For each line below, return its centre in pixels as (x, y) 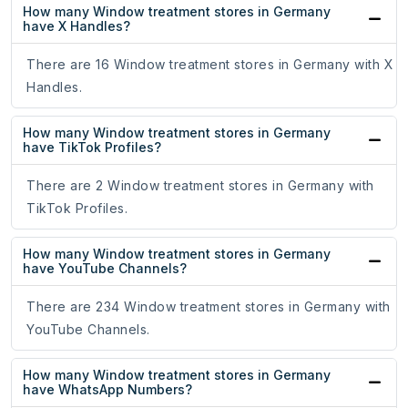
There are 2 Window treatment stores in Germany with (200, 186)
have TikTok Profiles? (92, 148)
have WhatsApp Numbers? (107, 390)
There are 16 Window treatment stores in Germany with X (210, 65)
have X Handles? (76, 26)
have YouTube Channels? (105, 269)
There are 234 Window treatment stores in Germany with (209, 307)
